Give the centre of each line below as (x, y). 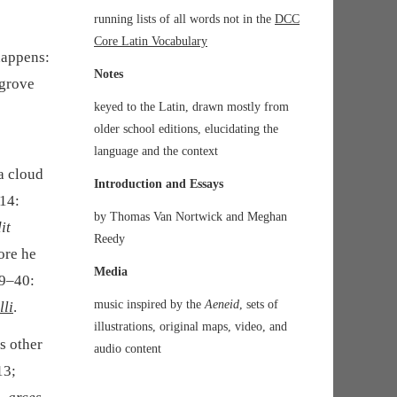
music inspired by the (149, 305)
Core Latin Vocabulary (151, 42)
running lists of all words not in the (184, 19)
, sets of (259, 305)
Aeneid (222, 305)
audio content (128, 349)
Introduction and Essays (159, 184)
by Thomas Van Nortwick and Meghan (191, 217)
